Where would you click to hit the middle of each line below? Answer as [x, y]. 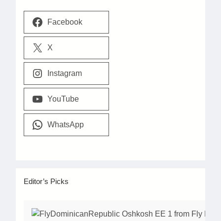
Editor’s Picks [46, 181]
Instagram [64, 74]
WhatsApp [65, 125]
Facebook [65, 22]
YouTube [63, 99]
